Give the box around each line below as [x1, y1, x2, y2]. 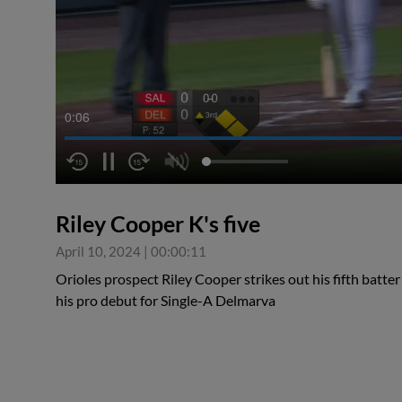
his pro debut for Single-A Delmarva [56, 292, 275, 310]
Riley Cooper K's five [56, 210, 260, 238]
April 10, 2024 [56, 243, 141, 260]
